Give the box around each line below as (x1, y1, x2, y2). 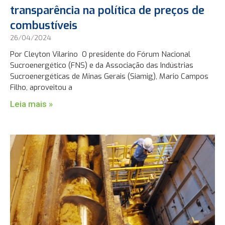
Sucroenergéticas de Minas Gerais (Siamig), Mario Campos (10, 71, 209, 81)
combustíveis (10, 18, 78, 33)
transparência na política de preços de (10, 3, 205, 18)
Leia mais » (10, 98, 53, 109)
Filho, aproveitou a (10, 82, 73, 92)
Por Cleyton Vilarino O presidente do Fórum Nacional (10, 49, 191, 59)
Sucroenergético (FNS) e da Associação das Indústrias (10, 60, 194, 70)
